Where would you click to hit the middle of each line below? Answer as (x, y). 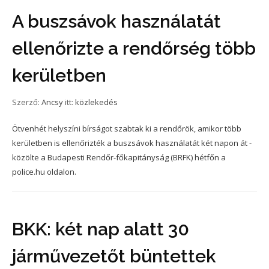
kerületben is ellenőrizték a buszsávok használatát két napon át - (132, 143)
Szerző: (27, 102)
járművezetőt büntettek (114, 256)
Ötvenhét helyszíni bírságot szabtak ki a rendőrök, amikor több (127, 128)
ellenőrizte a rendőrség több (134, 48)
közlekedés (96, 102)
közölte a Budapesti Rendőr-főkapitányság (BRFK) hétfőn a (119, 157)
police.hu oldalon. (44, 172)
